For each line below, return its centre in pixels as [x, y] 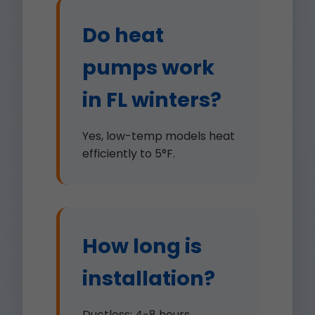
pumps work [148, 67]
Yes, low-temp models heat [159, 136]
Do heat [123, 35]
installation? [149, 278]
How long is [142, 246]
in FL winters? [152, 100]
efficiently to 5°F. [129, 154]
